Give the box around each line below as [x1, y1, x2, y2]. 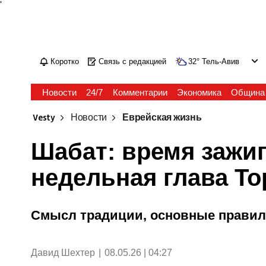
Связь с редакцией [99, 57, 167, 66]
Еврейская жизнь [122, 112, 202, 124]
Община [230, 87, 265, 97]
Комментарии [112, 87, 167, 97]
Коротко [50, 57, 80, 66]
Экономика [176, 87, 221, 97]
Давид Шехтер [31, 247, 96, 258]
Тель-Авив [202, 57, 240, 66]
